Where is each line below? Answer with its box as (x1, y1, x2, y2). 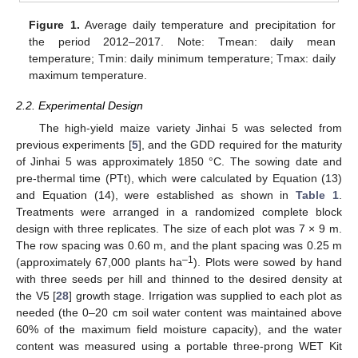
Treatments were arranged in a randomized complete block (16, 205, 342, 218)
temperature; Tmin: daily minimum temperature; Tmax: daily (29, 51, 336, 65)
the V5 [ (16, 288, 57, 302)
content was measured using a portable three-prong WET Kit (16, 339, 342, 352)
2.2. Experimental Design (16, 98, 143, 112)
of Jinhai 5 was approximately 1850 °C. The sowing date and (16, 154, 342, 168)
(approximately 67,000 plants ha (16, 255, 183, 268)
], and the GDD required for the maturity (137, 137, 343, 151)
